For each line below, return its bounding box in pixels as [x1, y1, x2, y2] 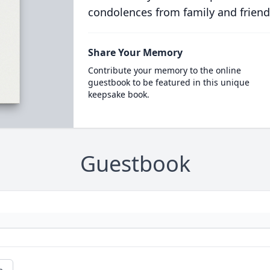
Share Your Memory [87, 46, 183, 59]
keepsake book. [87, 89, 149, 100]
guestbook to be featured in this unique [87, 77, 250, 88]
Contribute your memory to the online [87, 64, 241, 76]
